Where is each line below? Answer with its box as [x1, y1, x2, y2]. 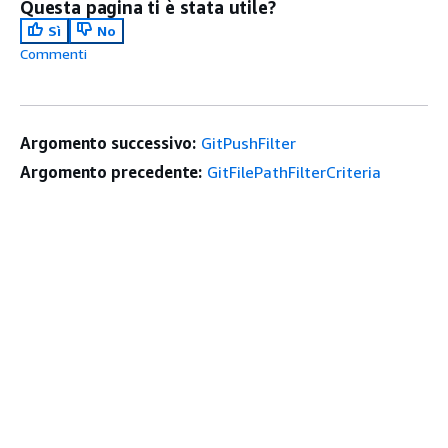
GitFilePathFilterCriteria [207, 162, 382, 183]
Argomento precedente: [20, 162, 203, 183]
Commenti [20, 45, 87, 63]
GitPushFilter [201, 133, 297, 154]
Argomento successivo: [20, 133, 197, 154]
